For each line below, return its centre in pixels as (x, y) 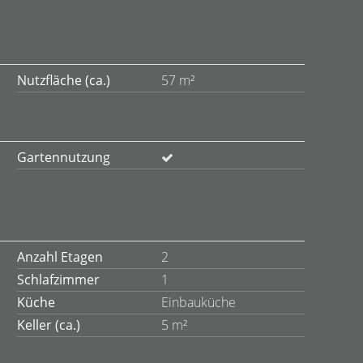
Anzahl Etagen (60, 257)
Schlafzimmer (58, 280)
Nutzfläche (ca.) (64, 80)
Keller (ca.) (49, 325)
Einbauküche (198, 302)
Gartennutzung (64, 157)
